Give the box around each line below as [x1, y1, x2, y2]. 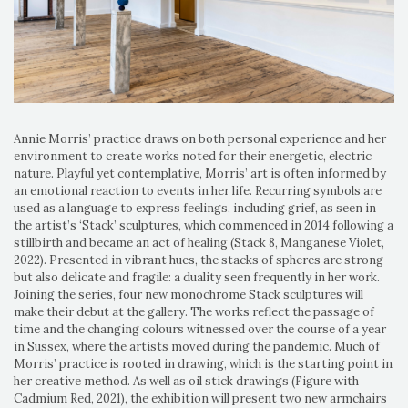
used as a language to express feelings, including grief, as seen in [14, 199, 376, 216]
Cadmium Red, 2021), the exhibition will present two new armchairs [14, 390, 387, 406]
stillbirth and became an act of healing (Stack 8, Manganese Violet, [14, 234, 384, 250]
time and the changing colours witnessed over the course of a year [14, 321, 386, 337]
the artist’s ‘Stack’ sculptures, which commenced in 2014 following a [14, 217, 393, 233]
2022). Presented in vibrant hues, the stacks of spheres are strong [14, 251, 383, 268]
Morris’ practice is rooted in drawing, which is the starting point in [14, 355, 393, 372]
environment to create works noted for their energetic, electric [14, 148, 372, 164]
